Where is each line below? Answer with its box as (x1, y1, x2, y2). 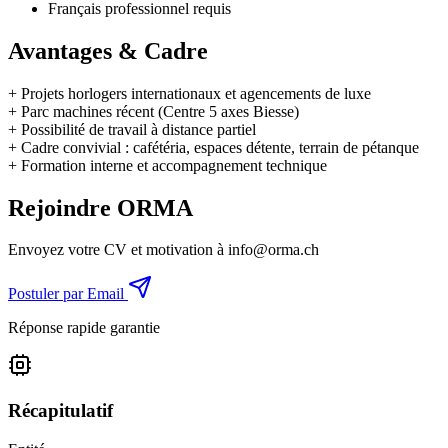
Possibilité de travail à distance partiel (21, 120, 256, 138)
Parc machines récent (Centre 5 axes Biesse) (21, 102, 299, 120)
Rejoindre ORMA (8, 194, 193, 221)
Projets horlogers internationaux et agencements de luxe (21, 84, 371, 102)
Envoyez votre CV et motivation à (8, 241, 224, 259)
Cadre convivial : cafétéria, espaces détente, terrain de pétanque (21, 138, 419, 156)
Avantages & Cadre (8, 37, 208, 64)
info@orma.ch (228, 241, 319, 259)
